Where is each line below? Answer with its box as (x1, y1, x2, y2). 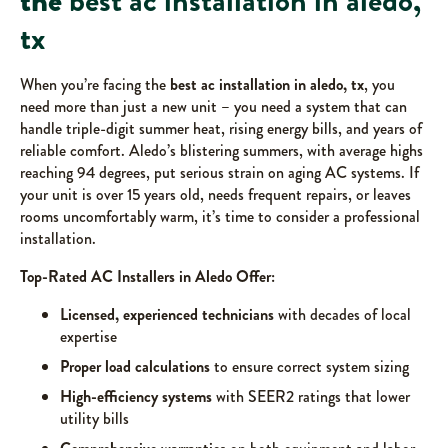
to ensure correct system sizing (210, 355, 409, 378)
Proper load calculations (60, 355, 210, 378)
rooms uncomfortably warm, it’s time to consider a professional (20, 205, 420, 228)
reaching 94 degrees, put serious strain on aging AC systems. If (20, 161, 419, 184)
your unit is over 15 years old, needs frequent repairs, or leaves (20, 183, 411, 206)
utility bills (60, 407, 129, 430)
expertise (60, 325, 117, 348)
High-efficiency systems (60, 385, 212, 408)
